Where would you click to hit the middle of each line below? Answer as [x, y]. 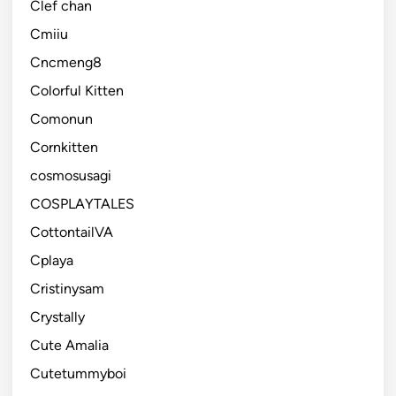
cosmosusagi [71, 175]
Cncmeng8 [66, 62]
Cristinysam [67, 288]
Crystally [57, 316]
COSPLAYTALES [82, 203]
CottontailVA [72, 232]
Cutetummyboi [78, 373]
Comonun [61, 118]
